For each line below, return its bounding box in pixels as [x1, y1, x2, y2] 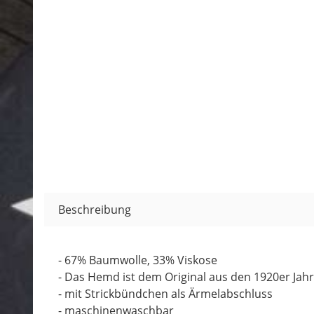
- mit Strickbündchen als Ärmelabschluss [58, 286, 273, 301]
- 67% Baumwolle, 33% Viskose [58, 252, 217, 268]
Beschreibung [58, 202, 131, 217]
